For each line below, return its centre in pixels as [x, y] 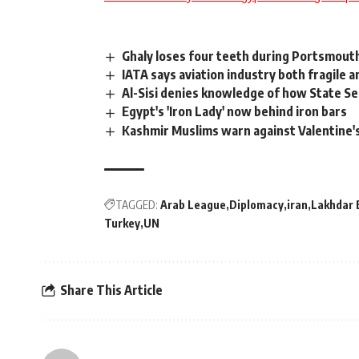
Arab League [193, 204]
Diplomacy [256, 204]
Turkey [122, 223]
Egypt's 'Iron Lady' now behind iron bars [235, 112]
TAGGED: [137, 204]
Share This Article [111, 290]
